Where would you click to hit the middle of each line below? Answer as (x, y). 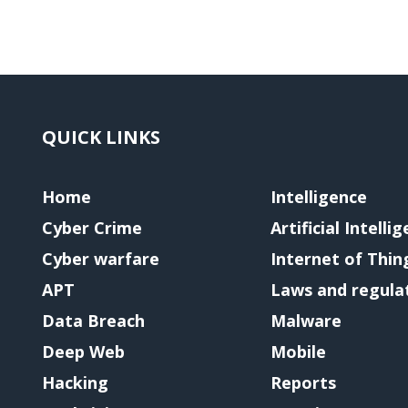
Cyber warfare (101, 259)
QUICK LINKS (101, 137)
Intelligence (318, 197)
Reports (303, 382)
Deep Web (83, 352)
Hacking (75, 382)
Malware (306, 321)
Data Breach (93, 321)
